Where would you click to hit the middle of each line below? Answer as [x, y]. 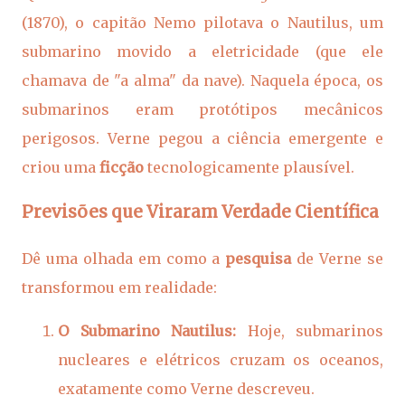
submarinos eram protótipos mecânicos [202, 109]
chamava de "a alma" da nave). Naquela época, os [202, 80]
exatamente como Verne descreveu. [186, 389]
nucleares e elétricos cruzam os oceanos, [221, 360]
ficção [122, 167]
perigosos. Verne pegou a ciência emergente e [202, 138]
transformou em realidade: [119, 287]
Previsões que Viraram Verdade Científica [200, 212]
